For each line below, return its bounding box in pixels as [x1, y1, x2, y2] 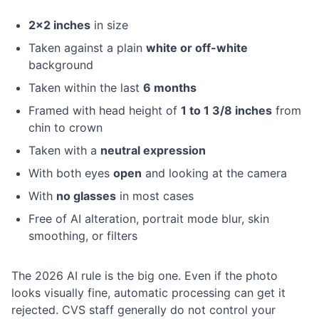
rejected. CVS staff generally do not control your [11, 303, 276, 318]
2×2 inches [28, 18, 90, 33]
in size [90, 18, 128, 33]
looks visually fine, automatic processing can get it [11, 286, 286, 300]
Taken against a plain [28, 41, 146, 56]
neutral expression [100, 143, 206, 158]
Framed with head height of [28, 103, 181, 118]
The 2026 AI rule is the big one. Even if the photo [11, 268, 278, 283]
